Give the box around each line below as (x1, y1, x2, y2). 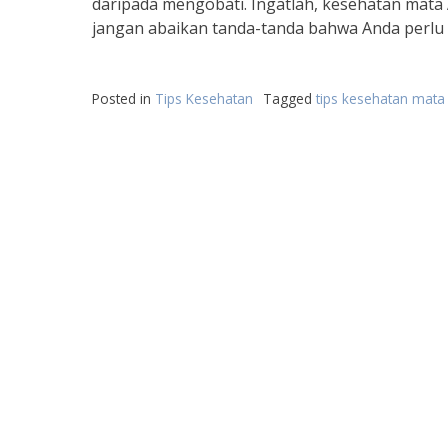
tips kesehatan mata (316, 89, 445, 108)
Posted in (92, 89, 155, 108)
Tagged (263, 89, 316, 108)
